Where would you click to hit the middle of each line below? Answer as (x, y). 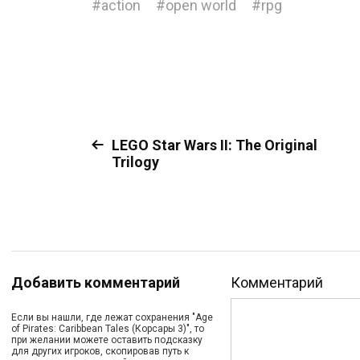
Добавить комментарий (96, 282)
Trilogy (135, 162)
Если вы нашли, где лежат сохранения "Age (112, 317)
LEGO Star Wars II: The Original (215, 145)
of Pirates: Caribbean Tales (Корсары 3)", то (108, 329)
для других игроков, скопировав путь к (100, 351)
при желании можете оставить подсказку (107, 340)
